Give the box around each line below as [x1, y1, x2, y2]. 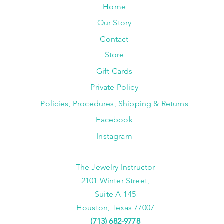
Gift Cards [96, 66, 133, 76]
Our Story [97, 18, 132, 28]
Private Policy [90, 82, 138, 92]
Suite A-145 [95, 189, 136, 199]
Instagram [96, 131, 132, 141]
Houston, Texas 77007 [76, 203, 155, 213]
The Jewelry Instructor [75, 162, 155, 172]
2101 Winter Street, [81, 176, 150, 186]
